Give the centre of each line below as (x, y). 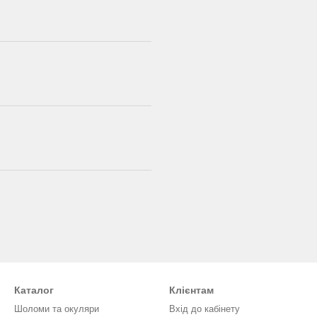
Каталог (34, 290)
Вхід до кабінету (204, 309)
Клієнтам (191, 290)
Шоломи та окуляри (57, 309)
